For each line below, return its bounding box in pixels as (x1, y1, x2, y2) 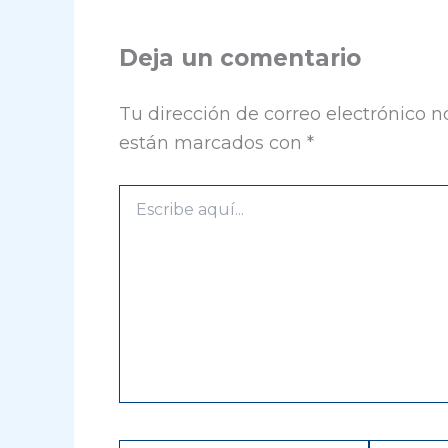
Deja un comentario (119, 44, 361, 73)
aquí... (118, 205, 156, 224)
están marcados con (119, 132, 307, 155)
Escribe (118, 185, 169, 204)
